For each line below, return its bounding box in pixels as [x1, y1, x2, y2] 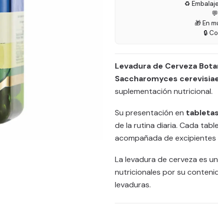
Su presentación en [115, 108, 186, 118]
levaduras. [115, 180, 151, 190]
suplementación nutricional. [115, 86, 213, 96]
